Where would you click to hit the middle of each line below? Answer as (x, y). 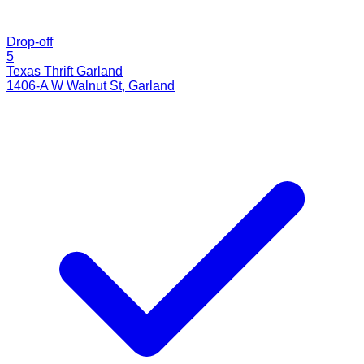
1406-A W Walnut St (64, 85)
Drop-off (30, 41)
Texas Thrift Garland (65, 71)
